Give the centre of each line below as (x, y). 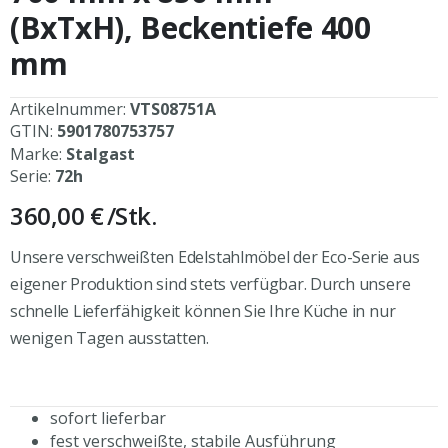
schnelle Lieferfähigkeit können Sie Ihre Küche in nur (203, 310)
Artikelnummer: (70, 108)
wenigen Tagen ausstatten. (109, 337)
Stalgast (100, 153)
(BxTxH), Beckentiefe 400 (190, 27)
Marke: (38, 153)
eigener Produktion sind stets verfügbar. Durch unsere (210, 283)
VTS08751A (173, 108)
